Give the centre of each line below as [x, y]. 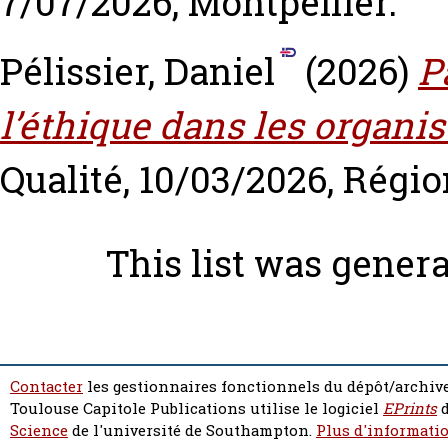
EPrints [410, 408]
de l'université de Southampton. [192, 430]
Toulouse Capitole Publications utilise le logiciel [196, 408]
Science [39, 430]
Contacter [46, 386]
